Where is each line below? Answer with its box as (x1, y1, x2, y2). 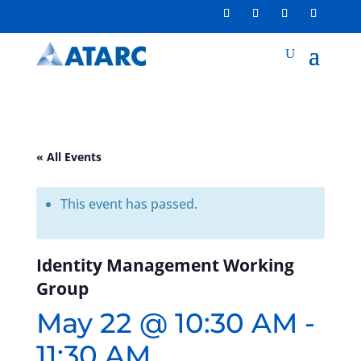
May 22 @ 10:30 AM (35, 305, 297, 340)
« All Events (35, 148, 102, 164)
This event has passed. (60, 194, 197, 213)
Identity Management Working (35, 253, 294, 276)
